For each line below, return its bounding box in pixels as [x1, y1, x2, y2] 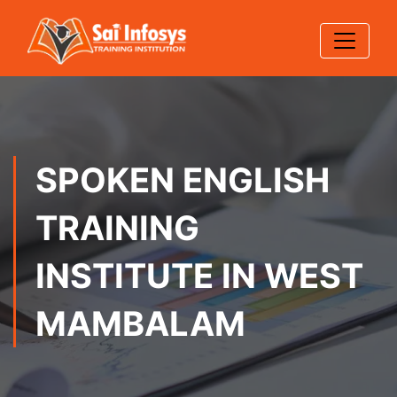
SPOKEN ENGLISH [35, 160, 330, 200]
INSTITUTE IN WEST [35, 255, 363, 296]
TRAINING [35, 207, 199, 248]
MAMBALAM [35, 303, 245, 344]
